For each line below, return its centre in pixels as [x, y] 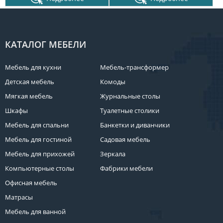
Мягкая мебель [29, 96]
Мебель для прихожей [40, 154]
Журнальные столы [130, 96]
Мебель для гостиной [38, 139]
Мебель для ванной [35, 212]
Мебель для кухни [33, 67]
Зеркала [113, 154]
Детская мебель [30, 82]
